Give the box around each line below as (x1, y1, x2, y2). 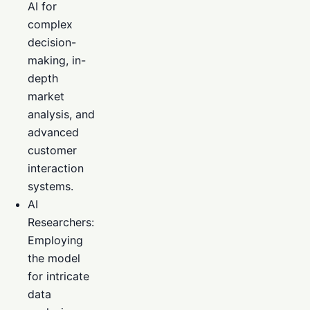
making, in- (28, 53, 86, 68)
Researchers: (28, 215, 94, 230)
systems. (28, 179, 73, 194)
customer (28, 143, 77, 158)
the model (28, 251, 80, 266)
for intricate (28, 269, 89, 284)
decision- (28, 35, 76, 50)
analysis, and (28, 107, 95, 122)
